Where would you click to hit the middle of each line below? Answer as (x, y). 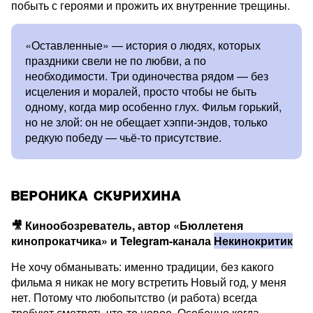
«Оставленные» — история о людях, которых (143, 45)
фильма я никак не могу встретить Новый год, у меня (149, 282)
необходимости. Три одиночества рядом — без (147, 76)
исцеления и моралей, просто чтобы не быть (141, 91)
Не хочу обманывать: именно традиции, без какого (143, 267)
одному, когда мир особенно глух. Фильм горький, (153, 107)
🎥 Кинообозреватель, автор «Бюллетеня (127, 225)
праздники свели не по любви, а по (116, 60)
